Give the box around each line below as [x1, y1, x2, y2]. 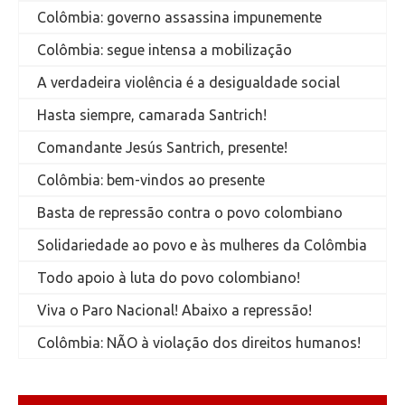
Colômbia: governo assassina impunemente [37, 8, 322, 25]
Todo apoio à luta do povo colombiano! [37, 268, 300, 286]
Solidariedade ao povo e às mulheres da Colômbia [37, 236, 367, 253]
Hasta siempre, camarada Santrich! [37, 106, 267, 123]
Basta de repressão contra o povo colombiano [37, 203, 343, 221]
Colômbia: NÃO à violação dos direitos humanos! [37, 334, 361, 351]
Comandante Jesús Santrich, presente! [37, 138, 287, 155]
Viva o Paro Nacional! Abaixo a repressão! [37, 301, 312, 318]
